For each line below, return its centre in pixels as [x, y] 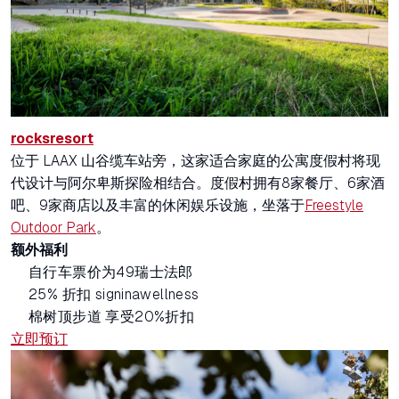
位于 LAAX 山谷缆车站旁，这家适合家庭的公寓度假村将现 [195, 161]
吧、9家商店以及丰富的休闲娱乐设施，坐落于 [158, 206]
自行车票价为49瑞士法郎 [111, 273]
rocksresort [52, 139]
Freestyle [334, 206]
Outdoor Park [53, 228]
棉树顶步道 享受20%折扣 [112, 317]
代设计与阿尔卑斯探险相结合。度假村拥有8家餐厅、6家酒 [198, 183]
